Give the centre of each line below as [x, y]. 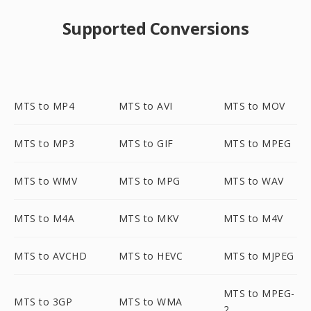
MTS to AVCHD [50, 256]
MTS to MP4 [44, 106]
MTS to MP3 [44, 143]
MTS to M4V [253, 218]
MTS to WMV [45, 181]
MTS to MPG [149, 181]
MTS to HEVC [151, 256]
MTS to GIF [146, 143]
